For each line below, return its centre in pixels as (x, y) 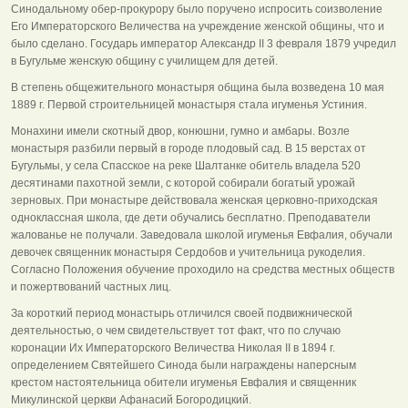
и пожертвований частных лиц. (91, 286)
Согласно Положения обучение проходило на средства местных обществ (203, 269)
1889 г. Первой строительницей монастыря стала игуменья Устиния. (189, 104)
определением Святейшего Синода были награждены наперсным (184, 365)
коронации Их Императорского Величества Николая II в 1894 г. (173, 347)
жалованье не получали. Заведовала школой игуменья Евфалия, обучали (202, 235)
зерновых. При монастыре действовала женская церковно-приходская (194, 200)
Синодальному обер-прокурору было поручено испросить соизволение (197, 9)
